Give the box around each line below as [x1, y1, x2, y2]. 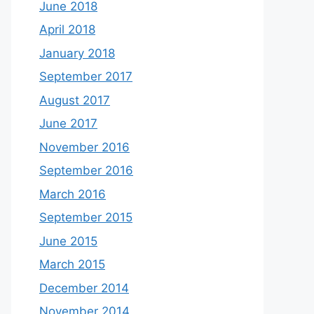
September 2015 [39, 210, 132, 224]
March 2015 [39, 257, 105, 271]
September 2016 [39, 163, 133, 177]
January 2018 [39, 46, 115, 60]
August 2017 [39, 93, 110, 107]
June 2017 [39, 116, 97, 130]
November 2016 [39, 139, 130, 154]
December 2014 [39, 280, 129, 295]
